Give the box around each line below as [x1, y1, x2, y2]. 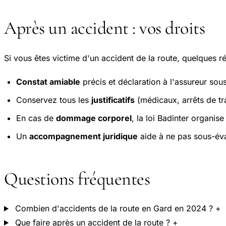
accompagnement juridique [29, 131, 138, 142]
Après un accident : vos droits [4, 17, 205, 39]
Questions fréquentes [4, 168, 150, 190]
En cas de [16, 113, 56, 124]
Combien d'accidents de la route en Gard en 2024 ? [12, 203, 215, 213]
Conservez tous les [16, 95, 91, 105]
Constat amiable [16, 77, 80, 87]
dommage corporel [56, 113, 132, 124]
